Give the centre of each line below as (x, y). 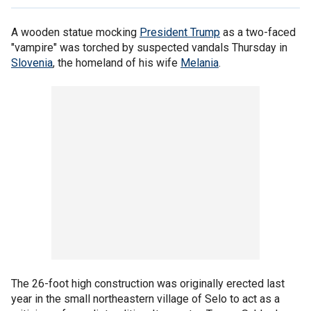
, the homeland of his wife (117, 63)
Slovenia (32, 63)
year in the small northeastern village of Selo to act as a (145, 299)
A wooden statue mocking (75, 32)
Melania (200, 63)
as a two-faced (258, 32)
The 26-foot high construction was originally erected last (148, 284)
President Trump (180, 32)
